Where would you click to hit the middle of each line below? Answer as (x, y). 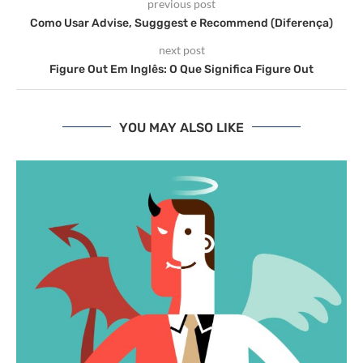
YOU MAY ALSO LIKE (181, 127)
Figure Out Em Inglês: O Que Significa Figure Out (181, 69)
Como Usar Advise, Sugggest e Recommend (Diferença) (181, 23)
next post (181, 49)
